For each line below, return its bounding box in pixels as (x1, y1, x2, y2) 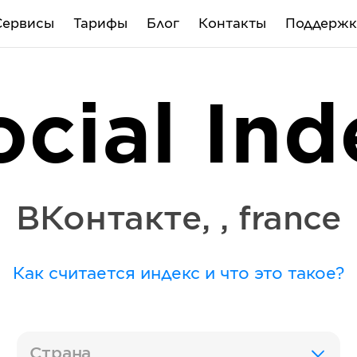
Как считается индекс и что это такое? (12, 266, 344, 282)
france (238, 204, 341, 236)
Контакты (198, 17, 266, 30)
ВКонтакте (16, 204, 202, 236)
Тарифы (73, 17, 127, 30)
